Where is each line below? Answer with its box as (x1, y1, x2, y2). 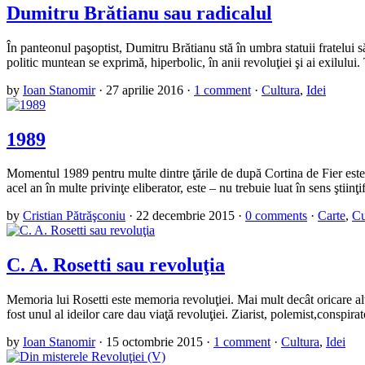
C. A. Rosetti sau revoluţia (7, 254, 225, 276)
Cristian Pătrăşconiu (23, 209, 125, 223)
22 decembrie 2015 (136, 209, 235, 223)
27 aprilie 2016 (106, 82, 183, 97)
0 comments (245, 209, 307, 223)
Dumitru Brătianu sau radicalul (7, 2, 272, 24)
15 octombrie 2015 (106, 335, 203, 350)
